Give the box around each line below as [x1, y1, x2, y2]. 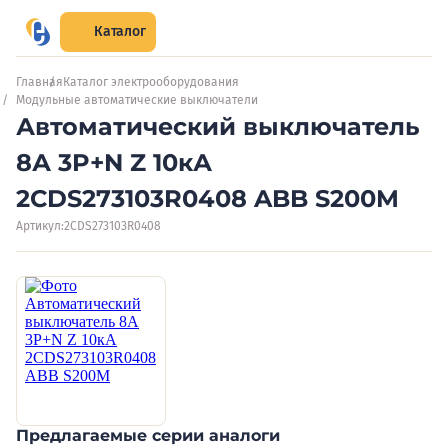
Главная [16, 75, 63, 89]
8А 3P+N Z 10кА [16, 148, 212, 177]
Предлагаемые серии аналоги [16, 426, 280, 445]
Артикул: [16, 219, 64, 233]
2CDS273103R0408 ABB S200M [16, 184, 399, 213]
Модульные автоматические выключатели [16, 93, 258, 107]
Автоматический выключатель [16, 112, 420, 141]
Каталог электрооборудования [63, 75, 239, 89]
